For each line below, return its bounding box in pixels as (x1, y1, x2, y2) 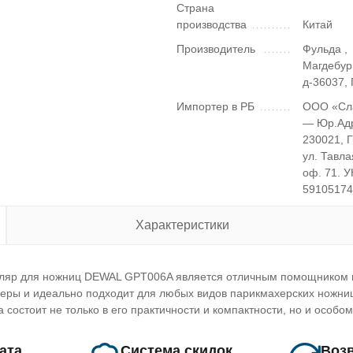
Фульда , (303, 43, 348, 55)
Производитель (176, 43, 255, 55)
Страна (176, 2, 214, 14)
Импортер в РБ (176, 100, 255, 113)
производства (176, 18, 247, 31)
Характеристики (135, 218, 229, 232)
